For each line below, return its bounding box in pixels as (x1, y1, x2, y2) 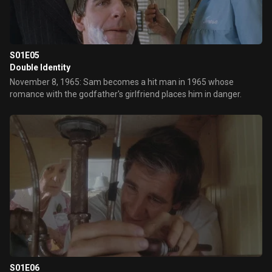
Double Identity (10, 63, 70, 72)
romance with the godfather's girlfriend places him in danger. (10, 89, 242, 99)
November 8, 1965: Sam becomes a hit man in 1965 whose (10, 77, 234, 87)
